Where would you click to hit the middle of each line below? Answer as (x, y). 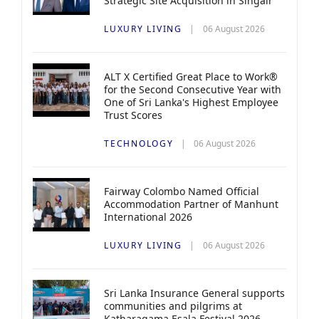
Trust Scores (133, 115)
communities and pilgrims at (173, 306)
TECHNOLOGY (139, 143)
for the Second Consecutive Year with (193, 89)
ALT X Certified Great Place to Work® (191, 77)
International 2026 (148, 217)
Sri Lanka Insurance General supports (194, 293)
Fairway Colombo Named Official (182, 191)
